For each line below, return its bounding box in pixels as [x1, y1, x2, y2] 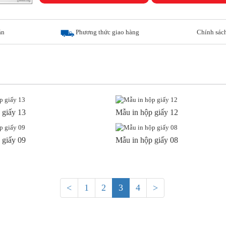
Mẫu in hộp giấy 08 [116, 136, 178, 145]
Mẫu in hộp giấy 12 [116, 108, 178, 117]
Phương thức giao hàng [74, 28, 140, 36]
